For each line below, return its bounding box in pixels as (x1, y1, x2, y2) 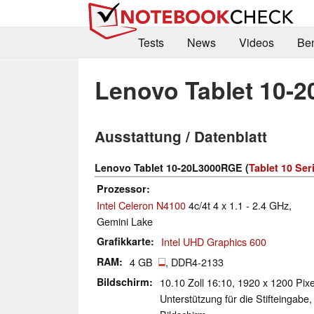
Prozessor (97, 182, 146, 196)
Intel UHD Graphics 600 (161, 234, 266, 250)
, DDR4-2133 (165, 254, 224, 270)
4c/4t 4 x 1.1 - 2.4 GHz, (186, 198, 292, 213)
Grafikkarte (97, 234, 151, 249)
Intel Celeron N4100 (97, 198, 186, 213)
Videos (238, 34, 274, 51)
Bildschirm (97, 275, 149, 289)
